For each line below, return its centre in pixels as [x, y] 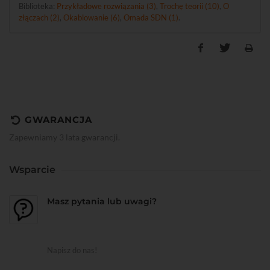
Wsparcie [32, 170]
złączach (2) [39, 17]
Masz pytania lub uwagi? [102, 201]
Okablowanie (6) [92, 17]
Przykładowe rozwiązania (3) [106, 6]
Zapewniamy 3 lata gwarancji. [64, 137]
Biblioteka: [38, 6]
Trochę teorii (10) [190, 6]
